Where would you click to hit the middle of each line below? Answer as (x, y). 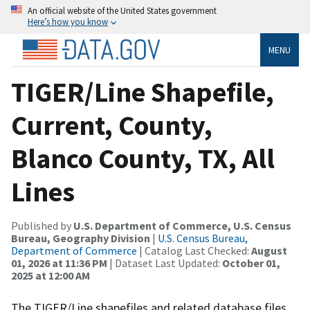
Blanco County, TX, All (143, 158)
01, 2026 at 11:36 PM (59, 263)
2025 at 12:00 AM (51, 275)
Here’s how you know (68, 21)
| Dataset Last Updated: (165, 263)
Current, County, (112, 125)
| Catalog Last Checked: (194, 250)
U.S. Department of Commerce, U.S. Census (182, 225)
